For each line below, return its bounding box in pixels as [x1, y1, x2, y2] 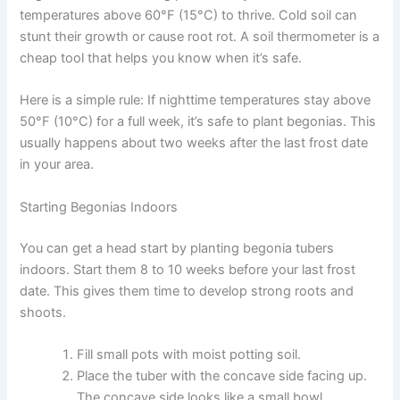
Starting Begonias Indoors [20, 198, 179, 215]
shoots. [20, 304, 67, 321]
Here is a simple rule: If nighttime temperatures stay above [20, 92, 371, 109]
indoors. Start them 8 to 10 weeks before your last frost [20, 261, 356, 278]
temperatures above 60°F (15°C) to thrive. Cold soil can [20, 7, 358, 24]
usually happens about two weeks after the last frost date [20, 135, 369, 152]
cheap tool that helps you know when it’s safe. [20, 50, 303, 67]
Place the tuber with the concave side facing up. [77, 367, 368, 384]
